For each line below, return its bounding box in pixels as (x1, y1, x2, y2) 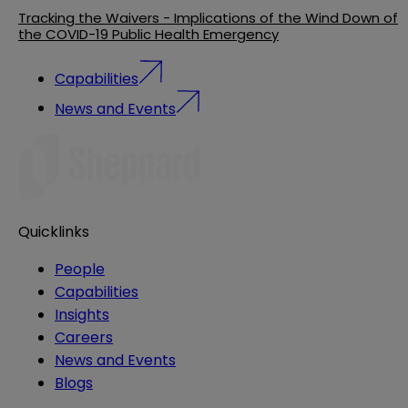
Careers (55, 327, 113, 349)
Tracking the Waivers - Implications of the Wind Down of (18, 8, 398, 28)
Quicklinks (18, 221, 89, 243)
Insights (55, 304, 109, 326)
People (55, 259, 105, 280)
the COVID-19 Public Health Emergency (18, 25, 279, 45)
